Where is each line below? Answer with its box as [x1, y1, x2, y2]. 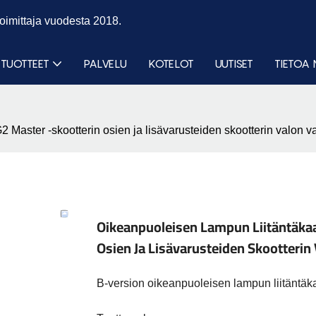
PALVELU [84, 56, 127, 71]
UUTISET [215, 56, 253, 71]
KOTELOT [148, 56, 194, 71]
